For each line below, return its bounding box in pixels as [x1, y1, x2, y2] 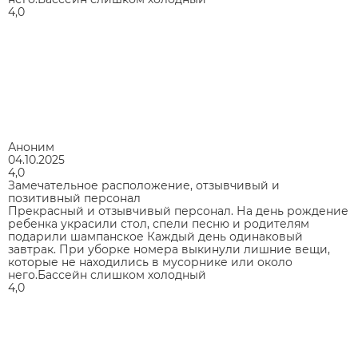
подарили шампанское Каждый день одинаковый [8, 229, 303, 244]
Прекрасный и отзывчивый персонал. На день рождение [8, 203, 348, 218]
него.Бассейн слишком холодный [8, 267, 206, 282]
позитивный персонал [8, 190, 141, 205]
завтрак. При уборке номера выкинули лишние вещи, [8, 241, 330, 257]
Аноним [8, 139, 54, 154]
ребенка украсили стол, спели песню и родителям [8, 216, 309, 231]
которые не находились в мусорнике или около [8, 254, 292, 269]
